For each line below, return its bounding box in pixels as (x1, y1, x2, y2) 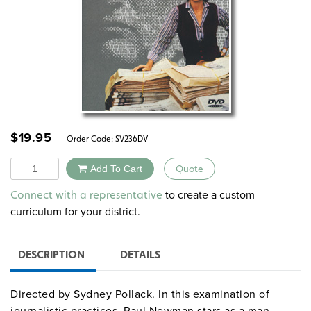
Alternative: (112, 180, 169, 196)
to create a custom (162, 187, 255, 203)
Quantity (10, 156, 51, 173)
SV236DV (115, 133, 148, 144)
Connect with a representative (10, 188, 162, 202)
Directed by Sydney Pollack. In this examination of (10, 286, 269, 303)
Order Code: (60, 133, 115, 144)
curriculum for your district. (10, 203, 140, 220)
